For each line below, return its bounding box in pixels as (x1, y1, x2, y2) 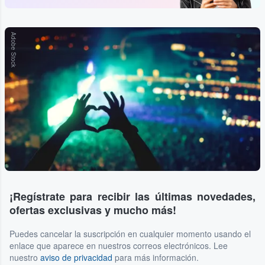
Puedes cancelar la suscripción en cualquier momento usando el (9, 228, 251, 240)
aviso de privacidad (40, 251, 112, 263)
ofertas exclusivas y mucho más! (9, 202, 176, 218)
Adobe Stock (9, 32, 18, 67)
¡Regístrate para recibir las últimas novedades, (9, 189, 256, 204)
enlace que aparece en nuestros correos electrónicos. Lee (9, 240, 228, 251)
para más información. (112, 251, 199, 263)
